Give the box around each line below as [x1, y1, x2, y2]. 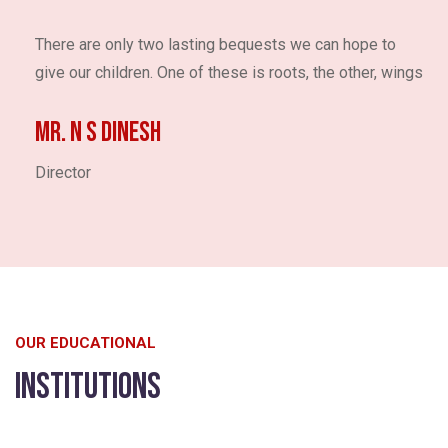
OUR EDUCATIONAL [15, 334, 156, 353]
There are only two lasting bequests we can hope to [35, 35, 396, 55]
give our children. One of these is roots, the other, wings [35, 63, 423, 83]
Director [35, 163, 91, 183]
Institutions [15, 366, 161, 410]
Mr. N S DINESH [35, 116, 161, 150]
